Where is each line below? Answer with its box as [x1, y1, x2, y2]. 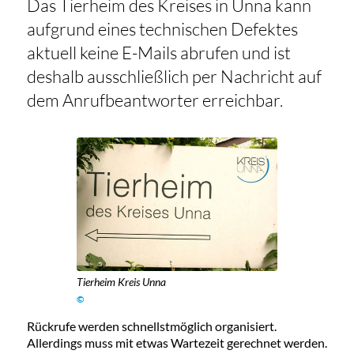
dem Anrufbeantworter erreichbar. [26, 89, 286, 111]
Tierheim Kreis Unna [77, 274, 167, 288]
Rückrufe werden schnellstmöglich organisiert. [26, 318, 277, 333]
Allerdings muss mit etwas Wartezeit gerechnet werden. [26, 334, 327, 350]
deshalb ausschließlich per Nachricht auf [26, 66, 322, 88]
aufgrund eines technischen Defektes [26, 18, 298, 40]
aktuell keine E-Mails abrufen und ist [26, 42, 291, 64]
